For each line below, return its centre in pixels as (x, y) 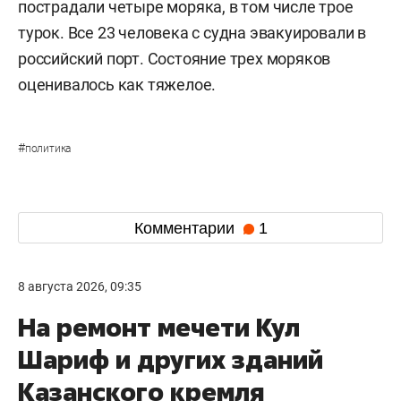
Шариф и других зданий (171, 359)
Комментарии (186, 228)
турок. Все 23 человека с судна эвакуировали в (192, 33)
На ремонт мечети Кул (159, 327)
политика (48, 149)
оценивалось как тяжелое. (117, 85)
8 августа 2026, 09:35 (80, 286)
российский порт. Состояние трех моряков (175, 59)
